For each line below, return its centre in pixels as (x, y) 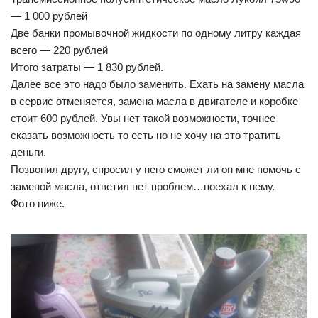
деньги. (28, 152)
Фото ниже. (38, 203)
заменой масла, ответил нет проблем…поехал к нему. (143, 186)
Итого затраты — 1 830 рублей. (87, 67)
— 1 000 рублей (49, 16)
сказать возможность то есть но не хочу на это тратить (146, 135)
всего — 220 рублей (59, 50)
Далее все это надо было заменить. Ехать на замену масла (157, 84)
